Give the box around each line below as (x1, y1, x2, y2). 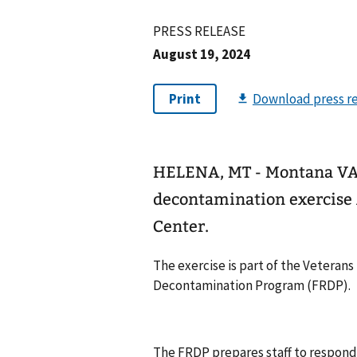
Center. (153, 217, 209, 237)
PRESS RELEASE (153, 22, 245, 40)
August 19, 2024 (153, 45, 250, 63)
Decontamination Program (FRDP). (153, 277, 353, 295)
